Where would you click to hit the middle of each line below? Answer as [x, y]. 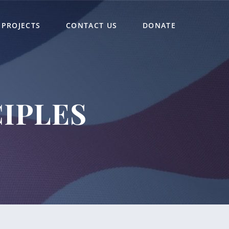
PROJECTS [21, 25]
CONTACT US [92, 25]
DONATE [159, 25]
